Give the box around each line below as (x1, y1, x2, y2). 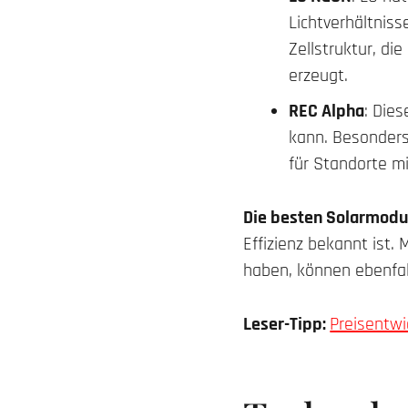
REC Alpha (289, 99, 365, 123)
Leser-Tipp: (243, 312, 331, 336)
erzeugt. (289, 64, 349, 87)
